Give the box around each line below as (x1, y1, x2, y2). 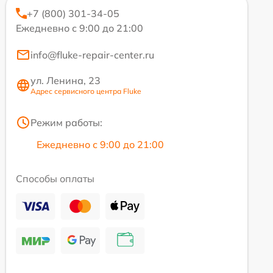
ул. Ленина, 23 (30, 74, 101, 87)
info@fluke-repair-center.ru (30, 49, 154, 61)
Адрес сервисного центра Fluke (30, 87, 141, 96)
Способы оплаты (16, 172, 94, 185)
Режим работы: (30, 116, 102, 129)
